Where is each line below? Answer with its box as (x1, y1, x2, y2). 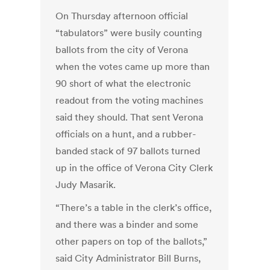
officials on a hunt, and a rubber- (55, 128, 196, 140)
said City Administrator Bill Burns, (55, 252, 201, 265)
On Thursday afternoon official (55, 10, 189, 22)
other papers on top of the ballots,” (55, 235, 208, 248)
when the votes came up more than (55, 60, 210, 73)
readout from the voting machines (55, 94, 204, 107)
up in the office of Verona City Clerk (55, 162, 213, 174)
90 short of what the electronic (55, 77, 192, 90)
